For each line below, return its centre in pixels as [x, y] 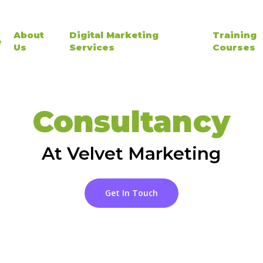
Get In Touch [131, 193]
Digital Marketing [114, 35]
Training [235, 35]
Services [92, 47]
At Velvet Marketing [131, 154]
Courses [234, 47]
